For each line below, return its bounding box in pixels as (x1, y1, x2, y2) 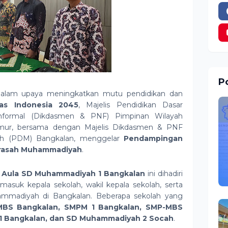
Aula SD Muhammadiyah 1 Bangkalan (1, 169, 146, 178)
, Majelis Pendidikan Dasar (78, 100, 183, 109)
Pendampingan (124, 134, 183, 143)
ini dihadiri (145, 169, 183, 178)
